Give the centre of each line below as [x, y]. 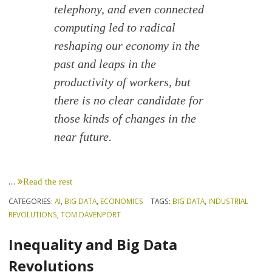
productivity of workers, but [123, 82]
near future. [83, 136]
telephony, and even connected [129, 9]
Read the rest [48, 182]
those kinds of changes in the [125, 118]
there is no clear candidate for [129, 100]
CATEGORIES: [32, 201]
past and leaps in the [105, 63]
